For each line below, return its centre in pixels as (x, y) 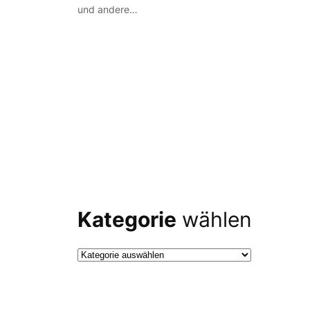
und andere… (108, 10)
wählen (214, 220)
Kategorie (127, 220)
